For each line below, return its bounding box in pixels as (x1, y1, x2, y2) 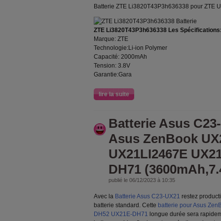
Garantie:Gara (94, 71, 132, 78)
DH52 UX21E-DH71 (94, 211, 148, 218)
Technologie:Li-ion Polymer (94, 44, 167, 51)
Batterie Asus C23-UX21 (115, 193, 180, 200)
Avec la (94, 193, 115, 200)
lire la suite (99, 91, 129, 98)
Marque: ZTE (94, 36, 128, 42)
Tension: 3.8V (94, 62, 130, 69)
